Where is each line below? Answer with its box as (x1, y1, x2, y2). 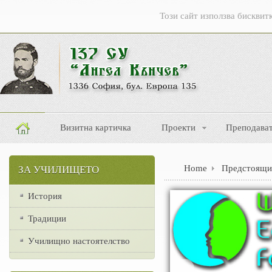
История (28, 191, 62, 202)
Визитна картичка (60, 121, 131, 135)
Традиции (28, 213, 66, 224)
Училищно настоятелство (28, 236, 130, 246)
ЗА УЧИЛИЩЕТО (18, 163, 99, 177)
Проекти (161, 121, 195, 135)
